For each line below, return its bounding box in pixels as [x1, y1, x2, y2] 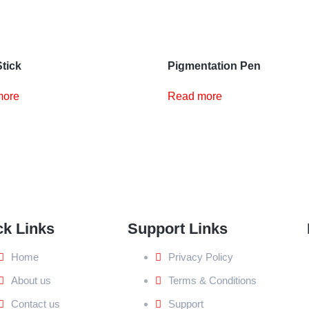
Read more [168, 90, 223, 103]
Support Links [127, 219, 228, 237]
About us [11, 274, 51, 286]
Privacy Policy [168, 250, 233, 263]
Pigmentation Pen [168, 60, 261, 72]
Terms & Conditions [168, 274, 257, 286]
